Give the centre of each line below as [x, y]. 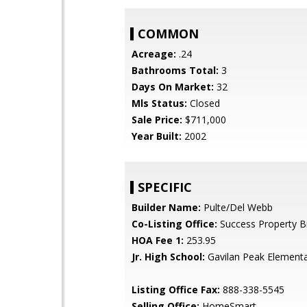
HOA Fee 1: [158, 240]
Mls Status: [159, 103]
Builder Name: [166, 207]
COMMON [168, 34]
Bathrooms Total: [175, 70]
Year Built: [157, 136]
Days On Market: [173, 87]
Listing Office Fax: [176, 290]
